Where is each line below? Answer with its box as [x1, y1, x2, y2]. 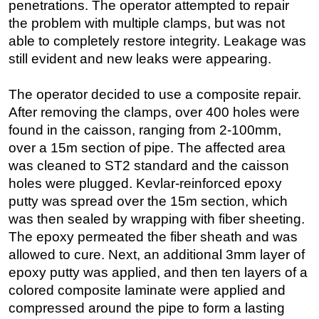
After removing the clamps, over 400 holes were [9, 105, 300, 120]
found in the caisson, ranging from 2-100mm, [9, 122, 281, 138]
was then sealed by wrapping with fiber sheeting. [9, 211, 305, 227]
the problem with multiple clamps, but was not [9, 16, 285, 31]
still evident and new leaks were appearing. [9, 51, 275, 67]
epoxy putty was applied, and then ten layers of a [9, 265, 308, 281]
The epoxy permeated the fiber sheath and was [9, 229, 298, 245]
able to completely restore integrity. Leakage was [9, 33, 306, 49]
